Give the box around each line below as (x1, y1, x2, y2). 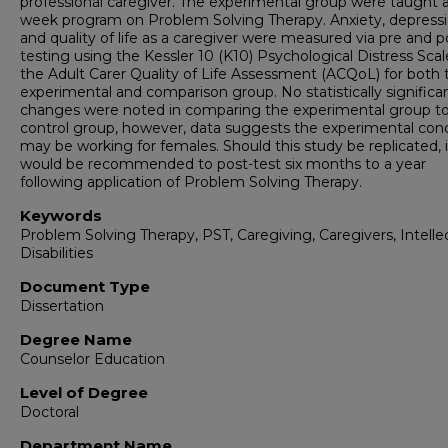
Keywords (20, 206, 102, 225)
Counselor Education (20, 350, 165, 368)
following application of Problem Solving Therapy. (20, 173, 362, 191)
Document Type (20, 277, 150, 296)
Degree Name (20, 330, 132, 349)
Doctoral (20, 403, 79, 421)
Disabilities (20, 244, 93, 262)
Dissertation (20, 297, 104, 315)
